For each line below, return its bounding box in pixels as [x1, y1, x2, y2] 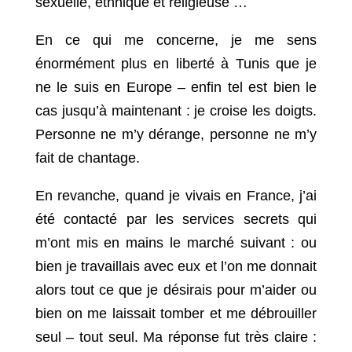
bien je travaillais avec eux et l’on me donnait [35, 258, 317, 275]
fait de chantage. [35, 150, 140, 167]
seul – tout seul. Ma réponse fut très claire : [35, 329, 317, 346]
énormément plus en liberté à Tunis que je [35, 56, 317, 72]
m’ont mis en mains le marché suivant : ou [35, 235, 317, 251]
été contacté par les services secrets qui [35, 211, 317, 228]
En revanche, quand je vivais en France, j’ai [35, 188, 317, 204]
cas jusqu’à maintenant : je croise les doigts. [35, 103, 317, 119]
